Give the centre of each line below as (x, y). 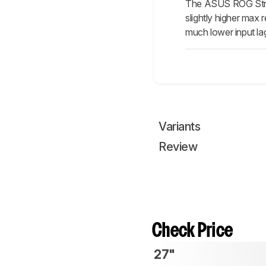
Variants (179, 126)
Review (178, 146)
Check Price (193, 231)
